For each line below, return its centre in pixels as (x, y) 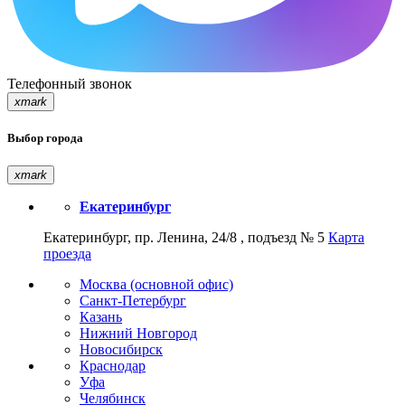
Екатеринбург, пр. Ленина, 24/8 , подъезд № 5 (184, 238)
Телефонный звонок (70, 84)
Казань (101, 317)
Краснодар (113, 366)
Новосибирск (121, 350)
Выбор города (45, 138)
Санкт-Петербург (133, 301)
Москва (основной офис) (156, 285)
